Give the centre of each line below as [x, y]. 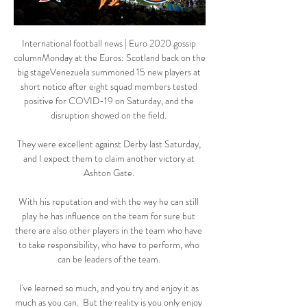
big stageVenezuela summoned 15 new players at [109, 72]
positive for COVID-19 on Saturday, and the [109, 101]
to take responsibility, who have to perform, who [109, 245]
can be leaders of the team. [110, 259]
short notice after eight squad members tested [109, 87]
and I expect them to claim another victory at [109, 159]
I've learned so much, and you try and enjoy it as [109, 288]
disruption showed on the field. [110, 115]
